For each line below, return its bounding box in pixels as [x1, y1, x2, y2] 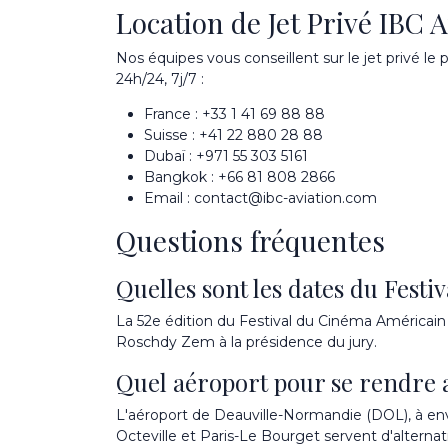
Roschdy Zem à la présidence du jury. [116, 332, 377, 351]
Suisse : [144, 125, 199, 144]
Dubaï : [144, 146, 196, 165]
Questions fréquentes [116, 221, 385, 259]
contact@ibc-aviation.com [194, 188, 377, 207]
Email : [144, 188, 194, 207]
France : [144, 104, 202, 123]
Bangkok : [144, 167, 218, 186]
